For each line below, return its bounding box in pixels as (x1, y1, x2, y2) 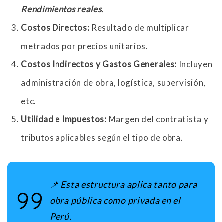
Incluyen (178, 59, 213, 70)
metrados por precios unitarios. (21, 41, 148, 52)
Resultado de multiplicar (91, 22, 189, 33)
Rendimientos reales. (21, 4, 104, 15)
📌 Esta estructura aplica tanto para (50, 179, 197, 190)
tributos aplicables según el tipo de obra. (21, 132, 183, 143)
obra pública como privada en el (50, 195, 181, 206)
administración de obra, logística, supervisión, (21, 77, 206, 88)
